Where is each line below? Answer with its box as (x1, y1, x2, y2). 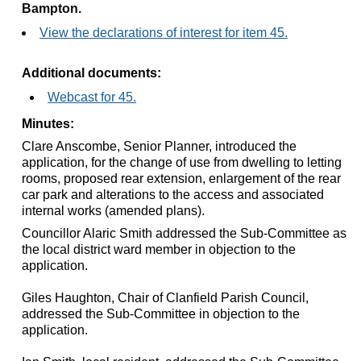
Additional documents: (22, 65, 162, 80)
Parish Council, (218, 290, 309, 305)
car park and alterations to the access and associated (22, 187, 325, 201)
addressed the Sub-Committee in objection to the (22, 306, 301, 321)
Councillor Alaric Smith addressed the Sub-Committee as (22, 226, 347, 240)
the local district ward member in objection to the (22, 242, 297, 256)
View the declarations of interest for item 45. (39, 25, 288, 39)
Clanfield (166, 290, 218, 305)
